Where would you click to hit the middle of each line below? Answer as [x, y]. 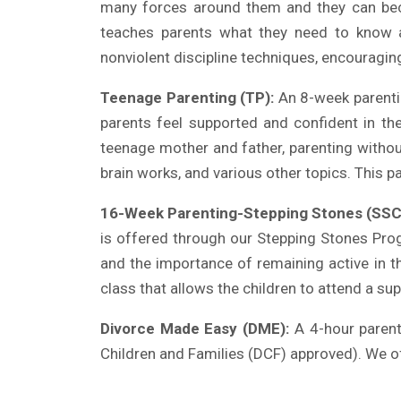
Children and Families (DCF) [195, 354]
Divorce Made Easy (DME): [195, 328]
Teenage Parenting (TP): [188, 98]
